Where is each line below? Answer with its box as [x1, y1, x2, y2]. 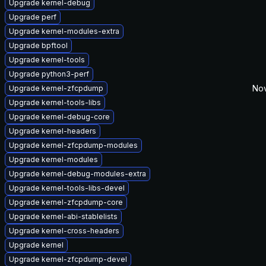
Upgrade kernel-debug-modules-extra [9, 169, 146, 178]
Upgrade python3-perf [9, 69, 89, 78]
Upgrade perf [9, 12, 56, 21]
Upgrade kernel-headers [9, 126, 96, 135]
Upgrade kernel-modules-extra [9, 27, 119, 36]
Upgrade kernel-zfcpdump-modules [9, 141, 138, 150]
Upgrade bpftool [9, 41, 68, 50]
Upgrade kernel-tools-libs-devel [9, 183, 125, 192]
